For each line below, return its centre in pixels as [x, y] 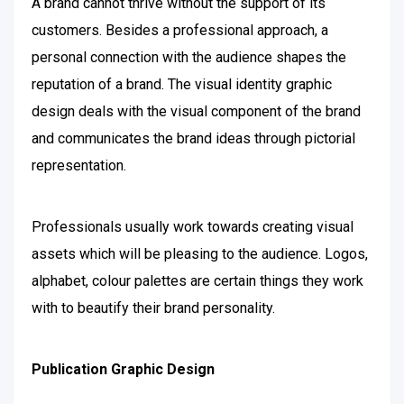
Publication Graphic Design [123, 369]
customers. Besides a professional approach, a [180, 30]
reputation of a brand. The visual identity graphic [182, 84]
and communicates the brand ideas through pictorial [193, 138]
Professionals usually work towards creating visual [193, 227]
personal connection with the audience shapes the [189, 57]
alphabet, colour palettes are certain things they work [197, 281]
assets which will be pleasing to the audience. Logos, [200, 254]
